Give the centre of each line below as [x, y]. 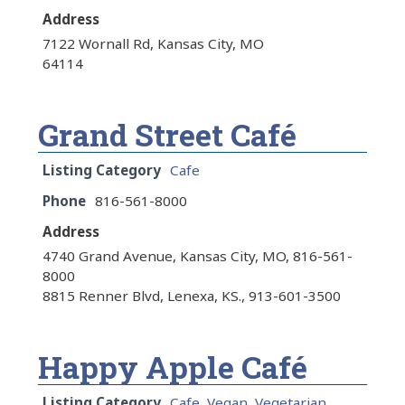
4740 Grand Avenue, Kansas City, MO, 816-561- [198, 256]
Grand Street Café [167, 135]
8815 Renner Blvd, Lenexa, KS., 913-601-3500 [192, 296]
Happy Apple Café [173, 367]
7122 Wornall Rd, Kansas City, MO [153, 44]
